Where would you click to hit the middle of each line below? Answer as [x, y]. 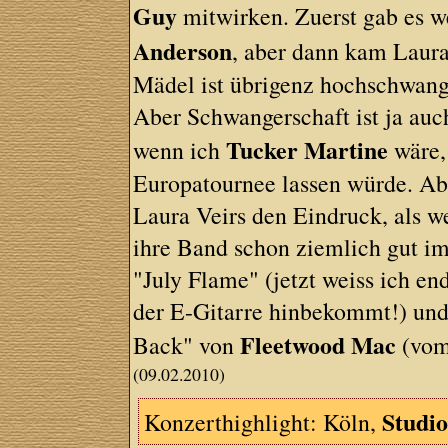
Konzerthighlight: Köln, [263, 422]
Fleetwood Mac [318, 344]
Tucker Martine [307, 149]
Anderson [183, 50]
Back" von [187, 345]
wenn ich [180, 150]
